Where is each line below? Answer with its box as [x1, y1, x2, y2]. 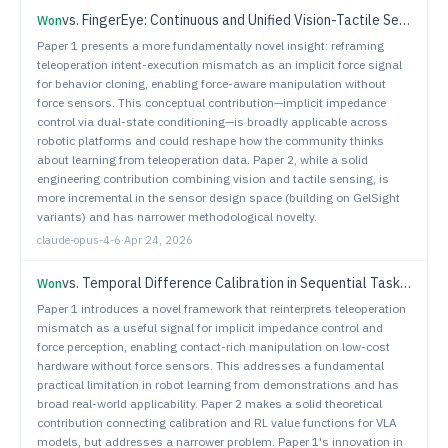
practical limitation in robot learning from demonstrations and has [37, 377, 399, 392]
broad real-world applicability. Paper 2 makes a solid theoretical [37, 396, 382, 411]
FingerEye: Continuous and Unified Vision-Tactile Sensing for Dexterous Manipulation [82, 11, 399, 29]
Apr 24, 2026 [124, 233, 193, 247]
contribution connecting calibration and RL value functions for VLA [37, 415, 397, 430]
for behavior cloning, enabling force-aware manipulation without [37, 76, 386, 91]
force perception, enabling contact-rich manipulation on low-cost [37, 339, 390, 354]
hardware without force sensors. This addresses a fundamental [37, 358, 384, 373]
